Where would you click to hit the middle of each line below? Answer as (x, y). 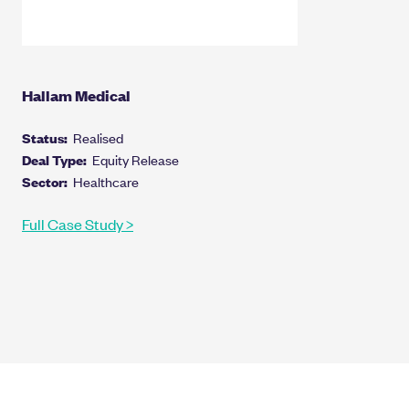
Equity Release (136, 160)
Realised (98, 138)
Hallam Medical (76, 96)
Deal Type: (57, 160)
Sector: (47, 182)
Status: (47, 138)
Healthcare (106, 182)
